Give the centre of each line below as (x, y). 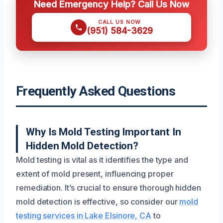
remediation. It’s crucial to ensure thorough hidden (109, 188)
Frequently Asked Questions (96, 91)
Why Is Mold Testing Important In (104, 132)
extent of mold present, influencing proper (95, 174)
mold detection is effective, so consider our (98, 202)
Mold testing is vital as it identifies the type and (102, 160)
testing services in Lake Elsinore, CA (84, 216)
